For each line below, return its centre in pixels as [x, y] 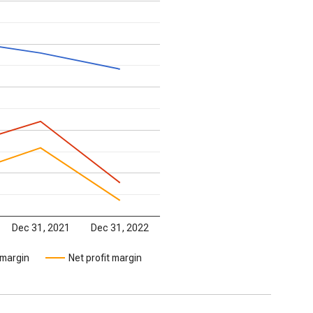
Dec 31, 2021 [41, 227]
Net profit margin [105, 257]
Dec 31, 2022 [120, 227]
